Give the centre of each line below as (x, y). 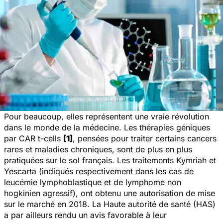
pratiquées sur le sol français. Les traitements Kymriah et (110, 161)
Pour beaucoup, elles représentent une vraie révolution (107, 117)
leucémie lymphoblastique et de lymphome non (93, 182)
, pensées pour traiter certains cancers (145, 139)
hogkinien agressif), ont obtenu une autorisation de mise (110, 193)
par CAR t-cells (34, 139)
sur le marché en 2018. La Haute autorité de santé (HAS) (110, 204)
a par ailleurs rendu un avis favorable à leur (85, 215)
